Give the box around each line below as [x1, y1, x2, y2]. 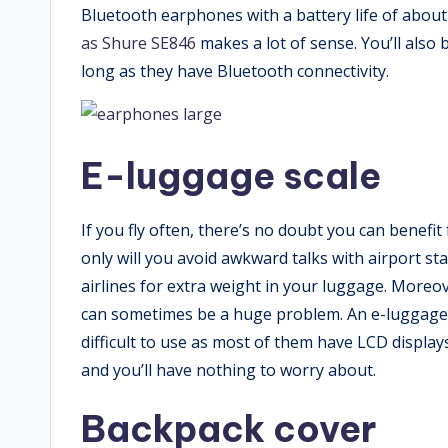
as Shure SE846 [81, 32, 196, 55]
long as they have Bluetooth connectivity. [81, 60, 389, 83]
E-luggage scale [81, 153, 381, 200]
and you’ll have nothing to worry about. [81, 359, 376, 382]
